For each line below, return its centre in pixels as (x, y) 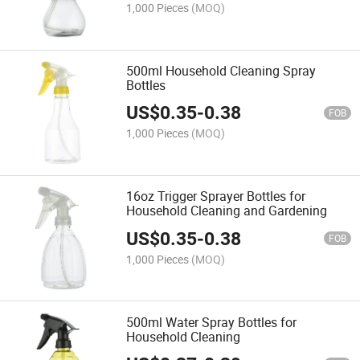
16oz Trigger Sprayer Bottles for (216, 196)
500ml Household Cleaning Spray (221, 70)
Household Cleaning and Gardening (227, 211)
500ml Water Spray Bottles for (212, 322)
